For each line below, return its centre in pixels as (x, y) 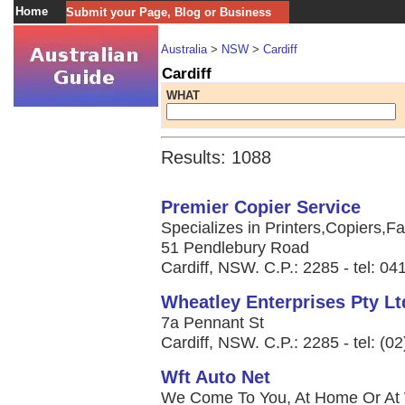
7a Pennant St (212, 323)
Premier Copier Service (261, 207)
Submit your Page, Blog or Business (169, 12)
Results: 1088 (216, 157)
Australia (184, 49)
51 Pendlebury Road (235, 248)
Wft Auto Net (216, 377)
